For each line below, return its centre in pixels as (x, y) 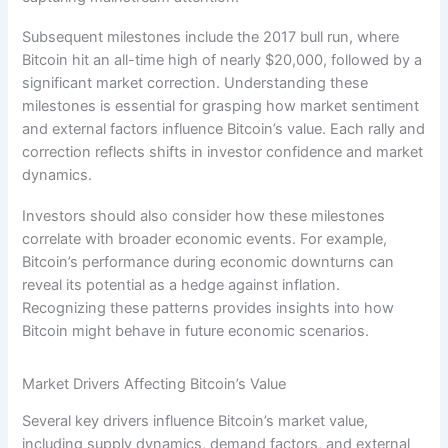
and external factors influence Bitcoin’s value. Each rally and (224, 129)
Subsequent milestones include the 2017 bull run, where (211, 37)
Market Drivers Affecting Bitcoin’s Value (154, 383)
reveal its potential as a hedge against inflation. (181, 284)
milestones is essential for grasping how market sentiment (221, 106)
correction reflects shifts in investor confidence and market (223, 152)
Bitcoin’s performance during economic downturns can (208, 261)
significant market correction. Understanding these (195, 83)
